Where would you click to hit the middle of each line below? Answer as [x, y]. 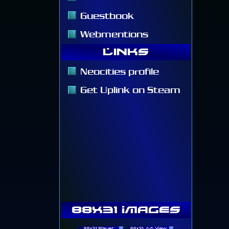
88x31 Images [126, 210]
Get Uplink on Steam [130, 90]
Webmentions [114, 34]
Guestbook [107, 15]
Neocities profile [120, 71]
